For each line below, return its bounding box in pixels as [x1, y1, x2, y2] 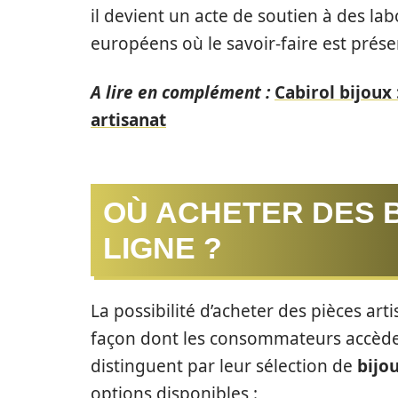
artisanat [91, 108, 166, 131]
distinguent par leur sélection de [91, 354, 357, 378]
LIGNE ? [103, 231, 222, 265]
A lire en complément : [91, 81, 270, 104]
